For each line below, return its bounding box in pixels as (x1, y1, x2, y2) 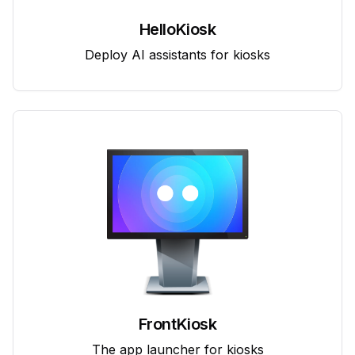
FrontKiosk (138, 314, 217, 334)
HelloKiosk (139, 19, 216, 39)
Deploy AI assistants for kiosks (85, 46, 270, 63)
